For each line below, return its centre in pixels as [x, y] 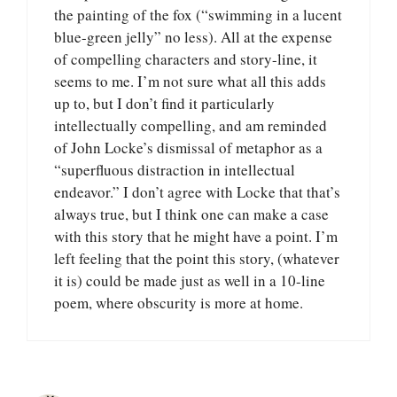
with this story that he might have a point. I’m [196, 236]
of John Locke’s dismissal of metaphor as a [188, 147]
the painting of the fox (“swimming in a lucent [198, 14]
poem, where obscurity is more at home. [179, 302]
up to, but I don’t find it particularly [164, 103]
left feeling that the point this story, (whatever [197, 258]
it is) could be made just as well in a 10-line [190, 280]
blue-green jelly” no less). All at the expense [193, 36]
